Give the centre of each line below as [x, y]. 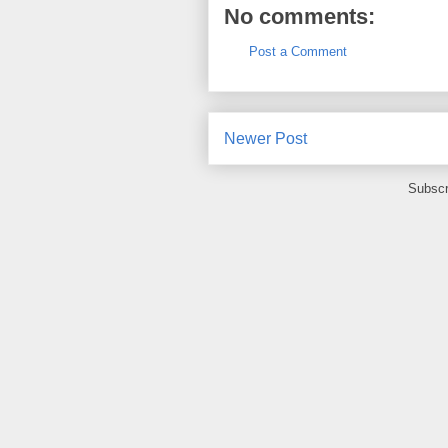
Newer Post [265, 138]
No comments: [299, 16]
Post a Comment [298, 51]
